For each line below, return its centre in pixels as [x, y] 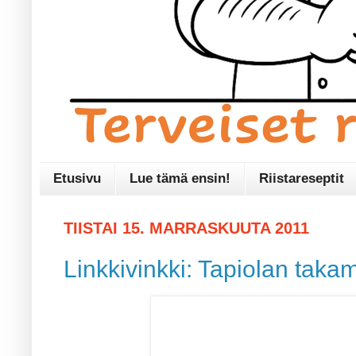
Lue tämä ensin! [180, 179]
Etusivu [77, 179]
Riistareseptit [302, 179]
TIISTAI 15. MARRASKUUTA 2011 [186, 228]
